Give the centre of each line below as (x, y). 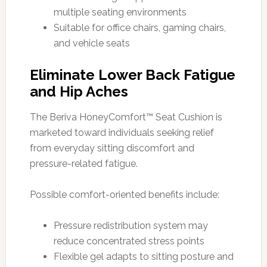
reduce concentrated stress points (129, 241)
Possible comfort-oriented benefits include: (124, 194)
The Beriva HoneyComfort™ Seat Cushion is (126, 117)
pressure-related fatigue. (83, 163)
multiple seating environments (120, 12)
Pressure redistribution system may (131, 225)
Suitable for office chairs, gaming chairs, (139, 27)
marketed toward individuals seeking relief (122, 132)
